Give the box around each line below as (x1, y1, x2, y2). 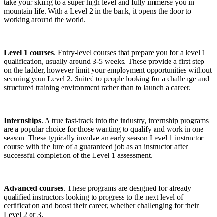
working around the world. (4, 15, 86, 24)
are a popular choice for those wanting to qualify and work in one (4, 124, 203, 133)
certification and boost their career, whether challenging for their (4, 201, 199, 210)
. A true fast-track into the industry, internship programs (41, 116, 209, 124)
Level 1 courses (4, 48, 54, 57)
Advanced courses (4, 184, 63, 192)
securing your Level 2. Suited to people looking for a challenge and (4, 74, 209, 83)
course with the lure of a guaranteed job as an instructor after (4, 142, 188, 151)
